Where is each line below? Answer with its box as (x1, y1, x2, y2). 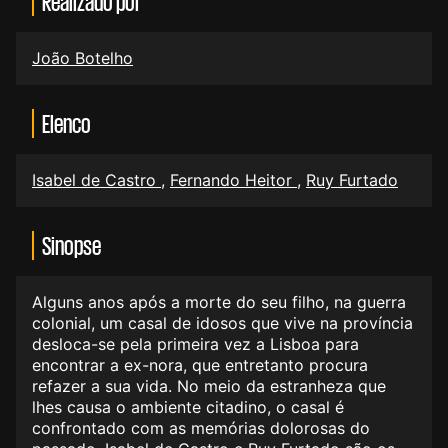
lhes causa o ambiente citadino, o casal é (32, 397, 344, 418)
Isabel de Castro (32, 170, 161, 191)
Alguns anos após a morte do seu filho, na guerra (32, 292, 406, 313)
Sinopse (42, 232, 101, 259)
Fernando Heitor (170, 170, 297, 191)
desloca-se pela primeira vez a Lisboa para (32, 334, 359, 355)
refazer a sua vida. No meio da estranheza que (32, 376, 386, 397)
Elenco (42, 110, 91, 137)
